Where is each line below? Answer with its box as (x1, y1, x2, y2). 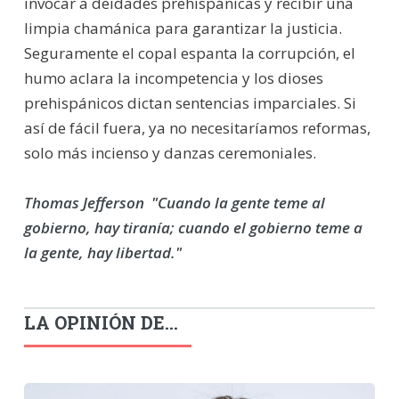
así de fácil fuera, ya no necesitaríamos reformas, (23, 117, 370, 138)
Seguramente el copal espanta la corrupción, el (23, 42, 355, 63)
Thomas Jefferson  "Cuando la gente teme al (23, 191, 325, 213)
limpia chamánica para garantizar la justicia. (23, 17, 342, 38)
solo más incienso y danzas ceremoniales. (23, 142, 316, 163)
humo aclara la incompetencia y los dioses (23, 67, 323, 88)
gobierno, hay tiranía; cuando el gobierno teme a (23, 216, 362, 238)
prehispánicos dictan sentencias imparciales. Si (23, 92, 356, 113)
